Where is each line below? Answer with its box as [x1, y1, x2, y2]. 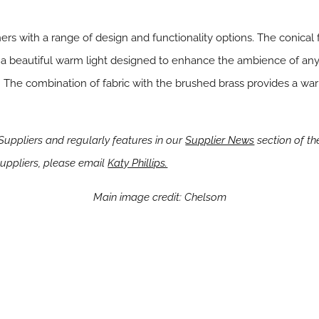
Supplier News [185, 134, 255, 147]
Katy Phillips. [108, 157, 168, 170]
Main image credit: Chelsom [93, 191, 226, 204]
